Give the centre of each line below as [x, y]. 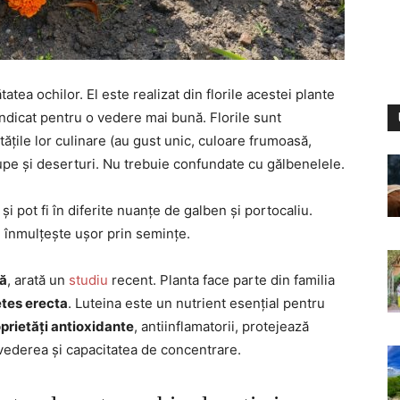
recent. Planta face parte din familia [221, 280]
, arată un [38, 280]
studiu [88, 280]
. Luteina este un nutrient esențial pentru [196, 303]
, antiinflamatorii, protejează [221, 326]
